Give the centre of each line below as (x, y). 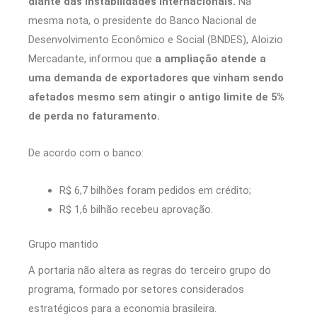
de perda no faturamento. (94, 116)
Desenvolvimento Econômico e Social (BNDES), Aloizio (156, 39)
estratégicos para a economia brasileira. (122, 308)
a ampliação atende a (209, 58)
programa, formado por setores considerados (136, 289)
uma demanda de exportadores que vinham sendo (156, 77)
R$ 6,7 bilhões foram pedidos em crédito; (155, 190)
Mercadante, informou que (90, 58)
